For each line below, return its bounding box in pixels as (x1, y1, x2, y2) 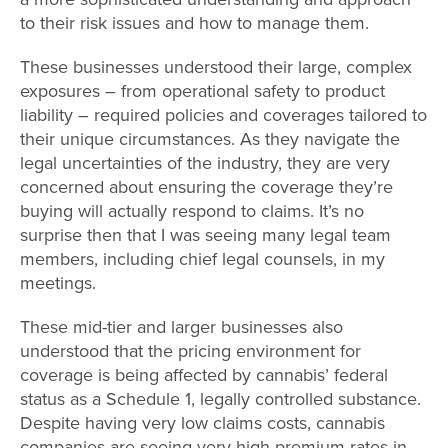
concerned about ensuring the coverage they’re (20, 174, 393, 200)
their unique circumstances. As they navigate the (20, 126, 400, 152)
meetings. (20, 270, 96, 296)
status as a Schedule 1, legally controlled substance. (20, 386, 421, 412)
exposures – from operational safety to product (20, 78, 385, 104)
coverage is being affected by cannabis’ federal (20, 362, 388, 388)
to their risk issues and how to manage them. (20, 10, 369, 36)
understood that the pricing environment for (20, 338, 361, 364)
